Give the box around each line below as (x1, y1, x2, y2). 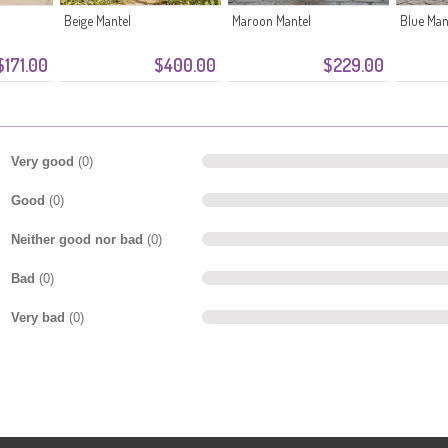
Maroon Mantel (232, 12, 311, 29)
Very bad (11, 309, 69, 325)
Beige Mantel (64, 12, 131, 29)
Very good (11, 153, 78, 169)
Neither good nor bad (11, 231, 147, 247)
